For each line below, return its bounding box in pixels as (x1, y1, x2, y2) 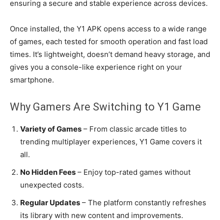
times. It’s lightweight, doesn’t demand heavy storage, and (10, 49, 210, 59)
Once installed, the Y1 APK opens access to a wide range (10, 24, 207, 33)
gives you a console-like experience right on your (10, 62, 182, 72)
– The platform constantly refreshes (80, 197, 206, 207)
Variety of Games (20, 124, 82, 134)
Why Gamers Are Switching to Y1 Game (10, 100, 201, 113)
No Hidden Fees (20, 167, 76, 177)
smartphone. (10, 75, 54, 84)
